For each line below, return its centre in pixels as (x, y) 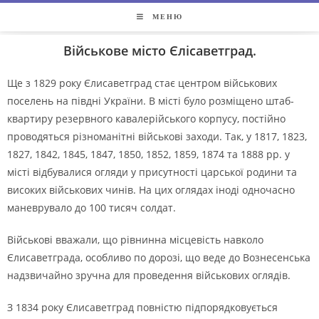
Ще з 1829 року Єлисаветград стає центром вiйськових (142, 83)
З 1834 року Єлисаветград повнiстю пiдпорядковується (142, 307)
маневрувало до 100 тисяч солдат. (91, 208)
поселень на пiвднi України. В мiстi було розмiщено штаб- (151, 101)
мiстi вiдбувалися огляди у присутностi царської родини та (152, 172)
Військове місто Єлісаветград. (159, 51)
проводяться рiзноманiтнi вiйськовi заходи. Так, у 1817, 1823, (157, 136)
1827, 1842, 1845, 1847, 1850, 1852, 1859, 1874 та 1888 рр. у (148, 154)
